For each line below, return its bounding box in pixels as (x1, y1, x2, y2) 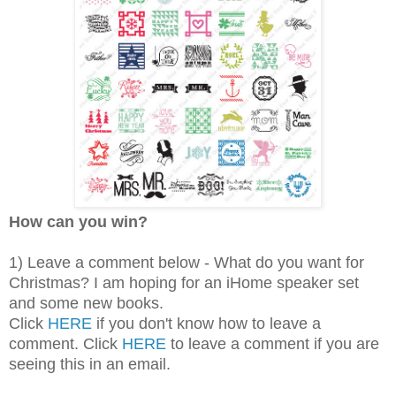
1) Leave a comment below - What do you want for (9, 253, 364, 271)
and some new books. (9, 293, 164, 312)
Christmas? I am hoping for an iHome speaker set (9, 273, 359, 292)
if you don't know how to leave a (92, 314, 321, 332)
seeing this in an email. (9, 354, 171, 373)
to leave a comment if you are (166, 334, 379, 353)
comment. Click (9, 334, 122, 353)
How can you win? (9, 212, 148, 231)
